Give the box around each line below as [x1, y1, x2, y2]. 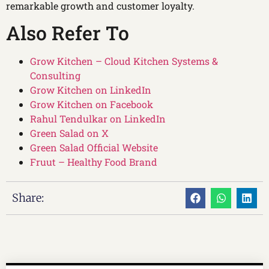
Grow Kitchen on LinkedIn [30, 83, 151, 97]
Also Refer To [6, 20, 129, 46]
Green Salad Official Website [30, 141, 158, 154]
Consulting [30, 69, 80, 82]
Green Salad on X [30, 127, 109, 140]
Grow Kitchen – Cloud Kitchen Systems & [30, 55, 218, 68]
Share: [12, 190, 44, 205]
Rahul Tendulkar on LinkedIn [30, 112, 166, 125]
